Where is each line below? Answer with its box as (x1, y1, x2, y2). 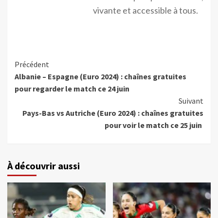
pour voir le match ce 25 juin (105, 120, 203, 130)
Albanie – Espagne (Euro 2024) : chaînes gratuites (15, 72, 186, 82)
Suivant (179, 96, 203, 106)
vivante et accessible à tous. (93, 5, 198, 16)
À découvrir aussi (7, 160, 80, 172)
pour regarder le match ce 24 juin (15, 84, 129, 94)
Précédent (15, 59, 49, 70)
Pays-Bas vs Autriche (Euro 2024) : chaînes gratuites (22, 108, 203, 118)
